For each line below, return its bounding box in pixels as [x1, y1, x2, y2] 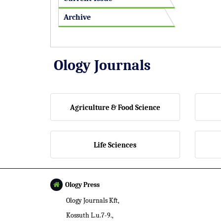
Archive [64, 13, 91, 22]
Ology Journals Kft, [66, 196, 119, 205]
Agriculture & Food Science [70, 103, 160, 112]
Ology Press [65, 181, 100, 189]
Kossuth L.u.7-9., [66, 211, 113, 220]
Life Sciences [93, 141, 137, 149]
